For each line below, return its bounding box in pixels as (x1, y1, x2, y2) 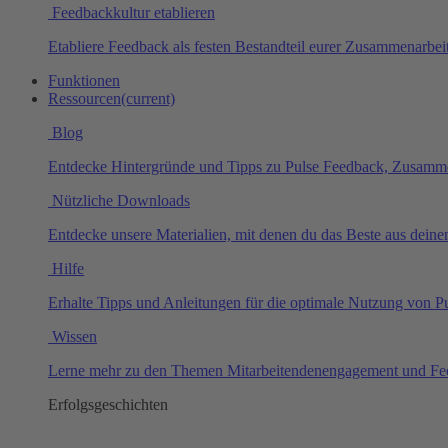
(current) (121, 90, 175, 107)
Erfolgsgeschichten (48, 396, 168, 413)
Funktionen (48, 72, 120, 89)
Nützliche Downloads (48, 192, 190, 209)
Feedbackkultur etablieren (48, 4, 215, 21)
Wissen (48, 328, 97, 345)
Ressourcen (48, 90, 121, 107)
